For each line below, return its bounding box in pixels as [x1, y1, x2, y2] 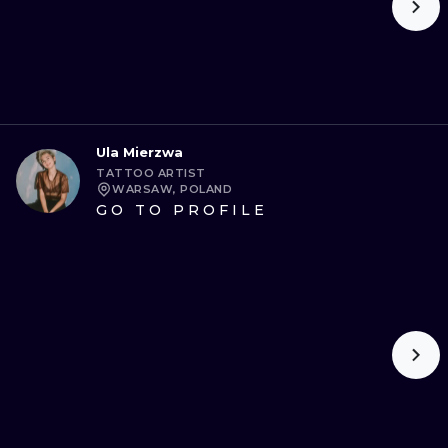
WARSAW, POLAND [112, 182, 232, 196]
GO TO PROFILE [96, 201, 268, 219]
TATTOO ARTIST [96, 166, 206, 180]
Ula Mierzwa [96, 144, 183, 160]
